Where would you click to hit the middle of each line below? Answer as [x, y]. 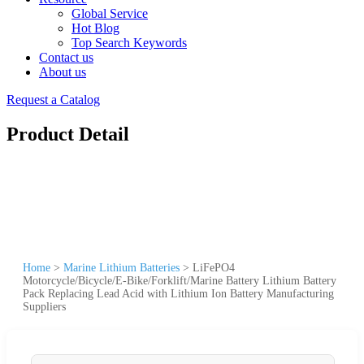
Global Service [110, 13]
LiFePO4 [214, 267]
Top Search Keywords [129, 43]
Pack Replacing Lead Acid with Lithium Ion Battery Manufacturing [178, 293]
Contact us [66, 57]
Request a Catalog [53, 100]
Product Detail [68, 134]
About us [63, 72]
